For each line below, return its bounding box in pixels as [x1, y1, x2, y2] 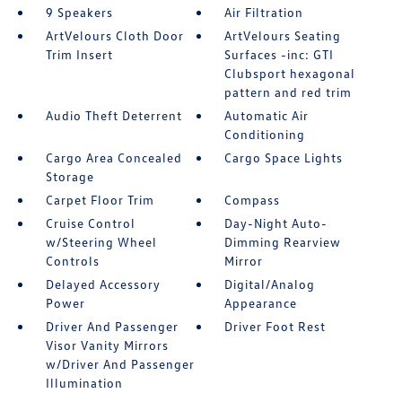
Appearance [224, 295, 298, 310]
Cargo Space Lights [224, 150, 344, 165]
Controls [45, 253, 100, 268]
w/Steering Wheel [45, 234, 157, 249]
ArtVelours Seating [224, 28, 342, 43]
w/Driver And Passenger [45, 356, 195, 371]
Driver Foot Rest [224, 319, 327, 334]
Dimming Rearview [224, 234, 342, 249]
